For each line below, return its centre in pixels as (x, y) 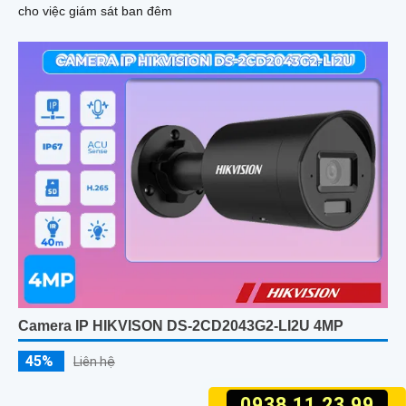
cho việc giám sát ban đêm (95, 11)
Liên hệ (94, 362)
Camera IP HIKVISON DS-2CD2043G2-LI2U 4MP (181, 326)
